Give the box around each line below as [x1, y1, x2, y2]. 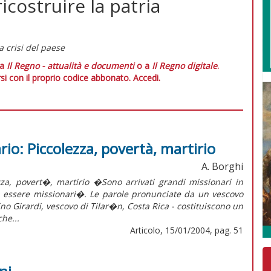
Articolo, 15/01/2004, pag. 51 [130, 224, 243, 236]
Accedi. [132, 71, 160, 83]
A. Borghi [201, 159, 243, 173]
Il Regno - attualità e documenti [7, 59, 134, 71]
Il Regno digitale [152, 59, 217, 71]
